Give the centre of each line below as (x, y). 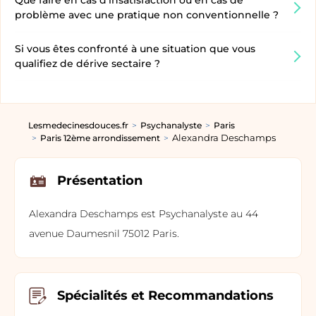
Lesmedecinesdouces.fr (78, 126)
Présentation (100, 181)
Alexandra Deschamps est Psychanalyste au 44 (144, 213)
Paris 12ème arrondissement (100, 138)
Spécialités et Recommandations (165, 296)
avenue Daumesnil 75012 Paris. (104, 233)
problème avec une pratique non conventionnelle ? (147, 15)
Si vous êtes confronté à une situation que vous (135, 49)
